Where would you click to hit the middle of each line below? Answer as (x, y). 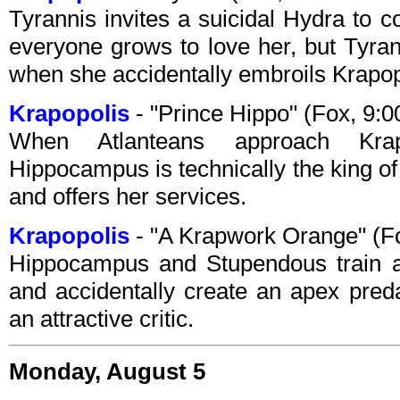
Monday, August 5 (107, 372)
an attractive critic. (101, 319)
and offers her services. (128, 197)
